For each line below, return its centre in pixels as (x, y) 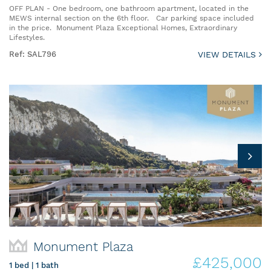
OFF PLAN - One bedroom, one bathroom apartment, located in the (129, 9)
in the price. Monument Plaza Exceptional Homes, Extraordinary (123, 28)
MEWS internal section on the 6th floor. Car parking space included (132, 18)
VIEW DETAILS (228, 55)
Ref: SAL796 (33, 54)
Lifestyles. (27, 38)
